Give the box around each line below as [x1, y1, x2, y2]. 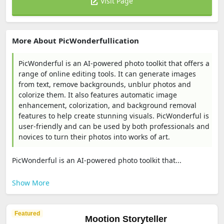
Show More [12, 178, 49, 187]
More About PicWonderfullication [12, 35, 139, 45]
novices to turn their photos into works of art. [18, 132, 170, 141]
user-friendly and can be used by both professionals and [18, 121, 209, 131]
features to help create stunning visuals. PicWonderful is [18, 111, 209, 120]
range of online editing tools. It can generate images [18, 69, 196, 78]
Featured [14, 210, 40, 217]
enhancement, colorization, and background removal [18, 100, 196, 110]
